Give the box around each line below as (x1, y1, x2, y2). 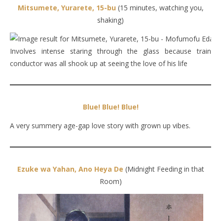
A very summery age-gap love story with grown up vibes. (10, 120, 190, 130)
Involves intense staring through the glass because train (10, 46, 211, 56)
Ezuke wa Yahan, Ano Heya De (17, 164, 123, 174)
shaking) (97, 15, 124, 25)
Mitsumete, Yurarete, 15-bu (17, 2, 116, 12)
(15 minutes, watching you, (115, 2, 204, 12)
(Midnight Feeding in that (125, 164, 204, 174)
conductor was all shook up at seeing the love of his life (10, 58, 187, 68)
